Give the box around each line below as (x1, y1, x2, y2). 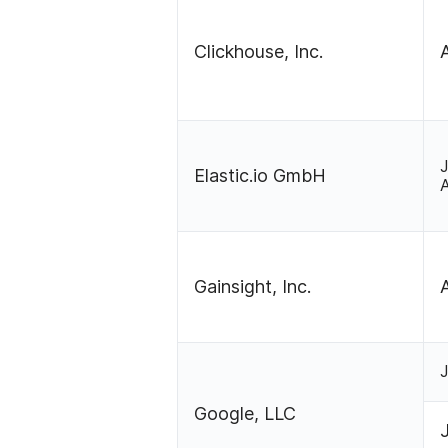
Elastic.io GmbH (194, 165, 327, 187)
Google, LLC (194, 403, 297, 425)
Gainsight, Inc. (194, 276, 312, 298)
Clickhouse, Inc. (194, 41, 324, 63)
